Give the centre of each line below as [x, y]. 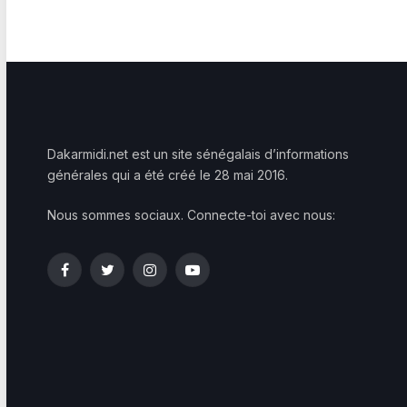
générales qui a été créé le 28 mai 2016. [168, 175]
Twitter [126, 278]
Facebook [94, 278]
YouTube [218, 278]
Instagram [177, 278]
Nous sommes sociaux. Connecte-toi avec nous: [191, 215]
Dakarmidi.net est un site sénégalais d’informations [198, 154]
